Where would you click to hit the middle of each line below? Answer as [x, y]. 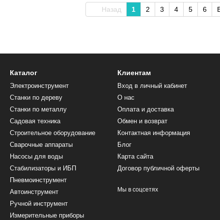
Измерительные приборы [47, 215]
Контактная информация [154, 133]
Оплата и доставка [146, 109]
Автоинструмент [34, 192]
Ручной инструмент [39, 204]
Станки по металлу [38, 109]
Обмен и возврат [142, 121]
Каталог [24, 73]
